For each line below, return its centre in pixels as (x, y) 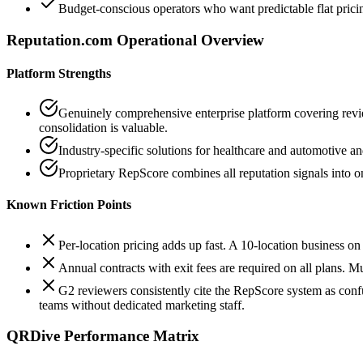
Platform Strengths (59, 73)
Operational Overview (188, 40)
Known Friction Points (69, 205)
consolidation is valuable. (103, 128)
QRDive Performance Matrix (103, 336)
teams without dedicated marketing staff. (142, 305)
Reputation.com (60, 40)
